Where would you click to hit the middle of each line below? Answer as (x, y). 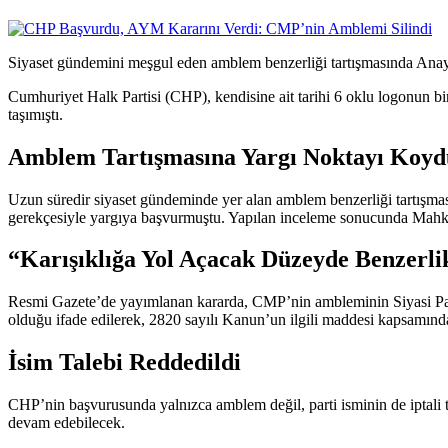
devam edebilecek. (66, 423)
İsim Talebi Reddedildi (124, 362)
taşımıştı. (35, 114)
